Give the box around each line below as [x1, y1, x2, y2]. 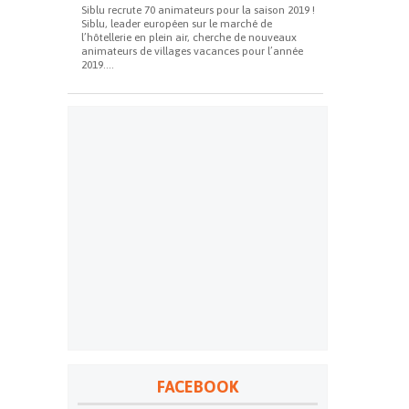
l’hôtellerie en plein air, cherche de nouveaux [81, 31, 297, 44]
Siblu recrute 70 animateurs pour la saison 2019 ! [81, 4, 315, 16]
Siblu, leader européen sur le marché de [81, 17, 272, 30]
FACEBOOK [157, 377, 238, 396]
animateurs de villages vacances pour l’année [81, 45, 303, 58]
